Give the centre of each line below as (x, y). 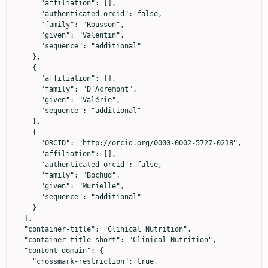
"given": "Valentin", (28, 35)
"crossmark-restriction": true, (24, 261)
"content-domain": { (20, 250)
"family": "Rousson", (28, 24)
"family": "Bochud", (28, 175)
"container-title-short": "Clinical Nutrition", (20, 240)
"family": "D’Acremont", (28, 89)
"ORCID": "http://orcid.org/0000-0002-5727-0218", (28, 143)
